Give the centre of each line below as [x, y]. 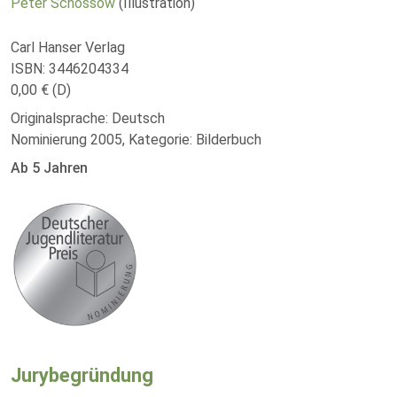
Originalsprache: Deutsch [88, 118]
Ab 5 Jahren [49, 168]
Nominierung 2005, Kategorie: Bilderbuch [136, 140]
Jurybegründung [82, 375]
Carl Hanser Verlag [68, 47]
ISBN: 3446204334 [70, 69]
